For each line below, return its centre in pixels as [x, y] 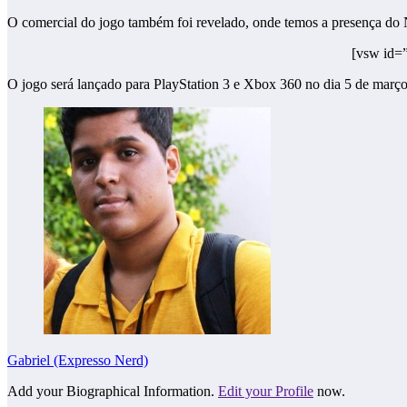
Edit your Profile [266, 392]
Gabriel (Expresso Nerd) [78, 361]
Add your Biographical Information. [113, 392]
